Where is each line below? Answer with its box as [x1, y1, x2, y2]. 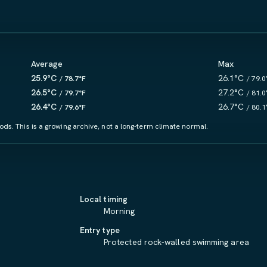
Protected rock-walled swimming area [104, 237, 249, 247]
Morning [104, 206, 135, 216]
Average [31, 58, 63, 69]
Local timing [80, 194, 128, 204]
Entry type [80, 225, 120, 235]
